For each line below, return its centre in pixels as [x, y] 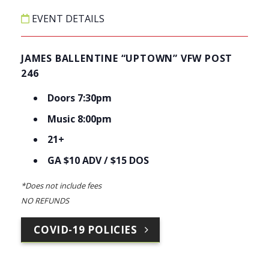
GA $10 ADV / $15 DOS [99, 160]
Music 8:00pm [79, 119]
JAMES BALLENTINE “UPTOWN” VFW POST [127, 59]
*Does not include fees [61, 185]
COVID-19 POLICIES [86, 229]
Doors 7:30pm [79, 98]
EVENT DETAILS [67, 19]
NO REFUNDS [45, 200]
